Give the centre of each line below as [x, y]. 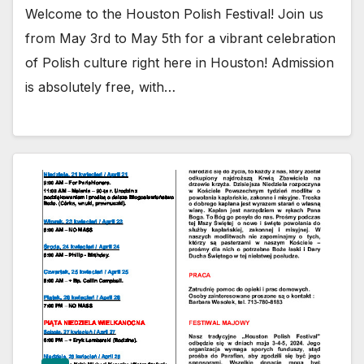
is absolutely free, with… [100, 87]
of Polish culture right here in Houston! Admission [180, 62]
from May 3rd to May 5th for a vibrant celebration [180, 38]
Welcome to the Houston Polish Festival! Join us [174, 13]
